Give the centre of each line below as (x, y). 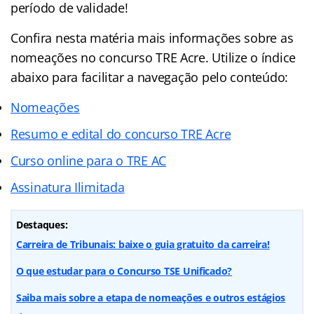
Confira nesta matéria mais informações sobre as (152, 37)
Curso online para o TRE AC (88, 160)
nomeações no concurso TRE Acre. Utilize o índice (153, 57)
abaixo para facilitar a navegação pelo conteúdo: (150, 77)
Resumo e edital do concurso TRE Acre (121, 134)
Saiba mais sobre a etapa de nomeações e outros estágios (151, 297)
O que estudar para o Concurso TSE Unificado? (124, 271)
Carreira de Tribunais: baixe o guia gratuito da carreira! (143, 244)
